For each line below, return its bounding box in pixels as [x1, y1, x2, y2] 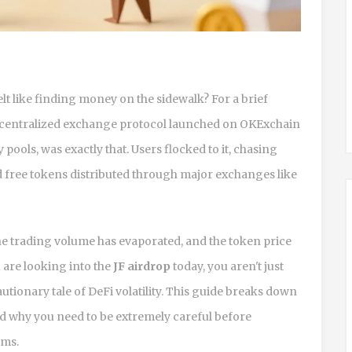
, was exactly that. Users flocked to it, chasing [36, 141, 277, 156]
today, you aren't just [170, 258, 284, 273]
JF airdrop [113, 258, 170, 273]
